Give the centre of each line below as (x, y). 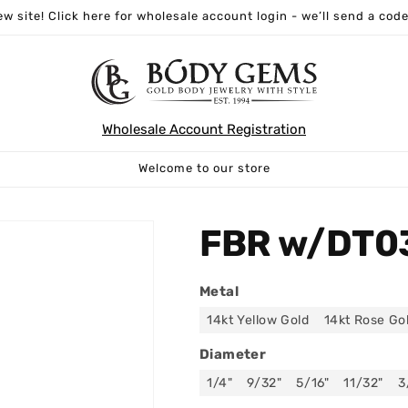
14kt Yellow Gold (258, 320)
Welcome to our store (204, 168)
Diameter (233, 354)
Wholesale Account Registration (204, 129)
